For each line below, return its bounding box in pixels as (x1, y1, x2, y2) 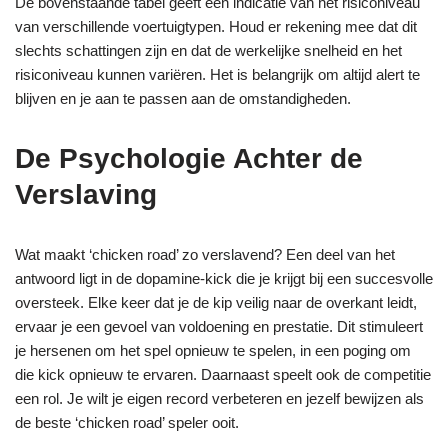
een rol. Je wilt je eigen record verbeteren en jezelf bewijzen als (15, 390, 424, 407)
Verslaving (15, 179, 157, 210)
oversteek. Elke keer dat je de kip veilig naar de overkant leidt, (15, 294, 417, 311)
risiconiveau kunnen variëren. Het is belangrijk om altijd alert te (15, 66, 420, 83)
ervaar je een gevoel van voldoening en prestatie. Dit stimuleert (15, 318, 423, 335)
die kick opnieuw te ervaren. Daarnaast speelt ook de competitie (15, 366, 431, 383)
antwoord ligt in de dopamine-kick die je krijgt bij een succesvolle (15, 270, 433, 287)
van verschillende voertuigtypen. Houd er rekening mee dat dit (15, 18, 417, 35)
